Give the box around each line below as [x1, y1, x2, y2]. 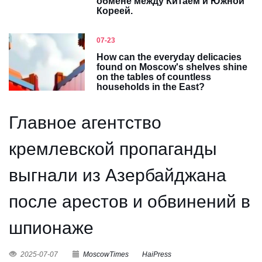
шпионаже [9, 218, 94, 237]
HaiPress [142, 250, 171, 258]
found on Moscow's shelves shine [96, 62, 247, 72]
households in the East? [96, 82, 205, 92]
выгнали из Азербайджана [9, 166, 226, 185]
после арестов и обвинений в [9, 192, 250, 211]
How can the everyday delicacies [96, 52, 242, 62]
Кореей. [96, 6, 133, 16]
